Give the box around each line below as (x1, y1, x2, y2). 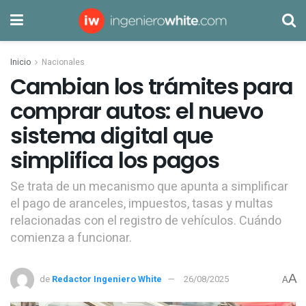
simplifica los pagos (10, 145, 219, 176)
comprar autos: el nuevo (10, 96, 263, 126)
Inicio (10, 56, 31, 68)
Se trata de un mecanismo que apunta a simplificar (10, 177, 288, 196)
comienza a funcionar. (10, 228, 132, 247)
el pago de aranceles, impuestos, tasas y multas (10, 194, 273, 213)
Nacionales (42, 56, 85, 68)
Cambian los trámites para (10, 71, 293, 102)
